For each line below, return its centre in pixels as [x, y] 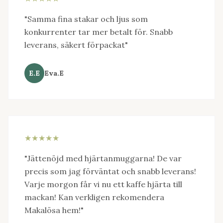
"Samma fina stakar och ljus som [86, 19]
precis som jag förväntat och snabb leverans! [110, 171]
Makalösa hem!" [54, 210]
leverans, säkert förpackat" [76, 45]
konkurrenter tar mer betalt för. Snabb [99, 32]
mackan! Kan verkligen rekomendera [94, 197]
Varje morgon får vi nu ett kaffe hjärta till [103, 184]
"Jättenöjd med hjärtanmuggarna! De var [103, 158]
